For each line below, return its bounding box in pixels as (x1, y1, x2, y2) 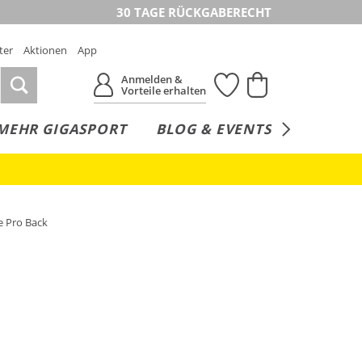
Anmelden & (121, 72, 183, 86)
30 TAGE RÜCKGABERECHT (116, 4, 271, 20)
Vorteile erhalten (121, 83, 207, 98)
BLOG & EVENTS (155, 120, 271, 138)
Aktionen (23, 43, 67, 57)
